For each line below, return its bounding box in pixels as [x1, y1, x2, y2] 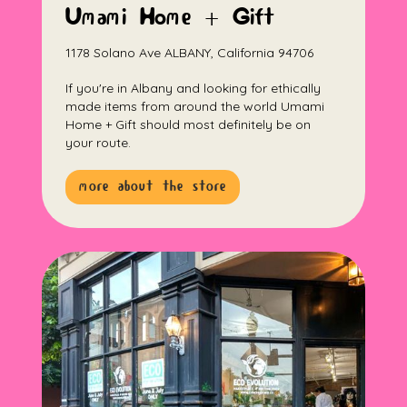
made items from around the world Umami [65, 97, 325, 114]
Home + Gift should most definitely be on [65, 115, 312, 133]
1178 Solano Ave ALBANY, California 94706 [65, 44, 314, 61]
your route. [65, 134, 132, 151]
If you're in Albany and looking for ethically [65, 79, 322, 96]
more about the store [79, 177, 227, 195]
